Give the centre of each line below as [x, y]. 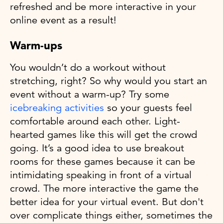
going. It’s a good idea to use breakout [97, 148]
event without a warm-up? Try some [90, 95]
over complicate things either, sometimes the [111, 216]
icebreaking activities [57, 108]
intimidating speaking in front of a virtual [101, 175]
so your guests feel [148, 108]
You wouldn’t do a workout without [88, 68]
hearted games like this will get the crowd [104, 135]
